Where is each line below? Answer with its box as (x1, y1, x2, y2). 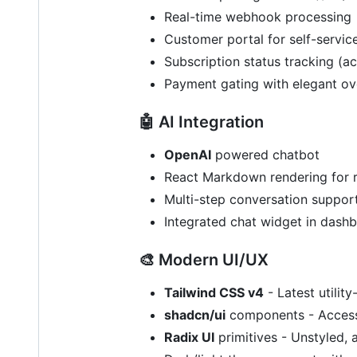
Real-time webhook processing (164, 8, 351, 25)
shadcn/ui (164, 306, 226, 323)
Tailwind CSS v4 (164, 284, 264, 300)
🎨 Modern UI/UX (139, 249, 269, 269)
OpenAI (164, 146, 211, 163)
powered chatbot (211, 146, 320, 163)
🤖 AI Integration (139, 112, 264, 131)
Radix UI (164, 328, 214, 345)
